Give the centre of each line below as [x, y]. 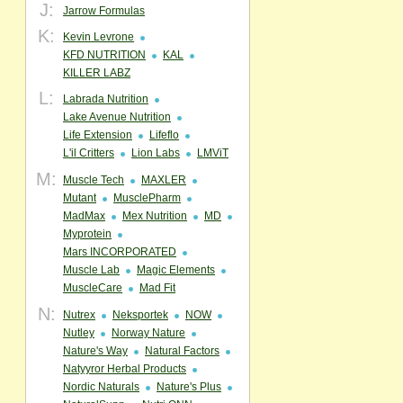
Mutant [80, 198]
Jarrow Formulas [104, 11]
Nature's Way [95, 351]
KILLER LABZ [97, 73]
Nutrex [79, 315]
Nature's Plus [189, 387]
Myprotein [87, 234]
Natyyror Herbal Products [125, 369]
